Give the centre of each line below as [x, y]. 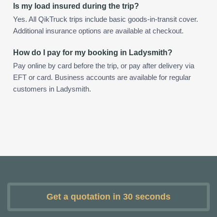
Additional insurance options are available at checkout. [98, 31]
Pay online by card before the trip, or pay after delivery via [104, 66]
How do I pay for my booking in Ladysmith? [93, 52]
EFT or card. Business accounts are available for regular [102, 77]
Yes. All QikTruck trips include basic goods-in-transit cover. [106, 19]
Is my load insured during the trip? [76, 6]
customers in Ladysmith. [52, 89]
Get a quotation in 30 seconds [108, 197]
